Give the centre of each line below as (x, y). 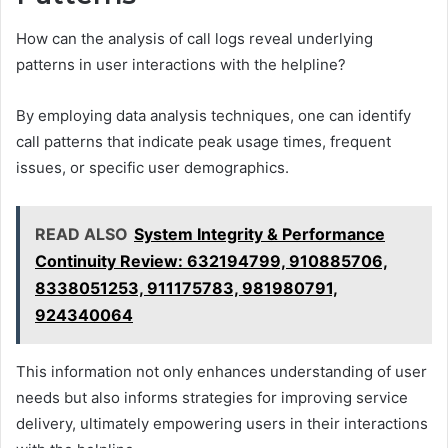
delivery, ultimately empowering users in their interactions (222, 424)
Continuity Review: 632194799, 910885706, (211, 261)
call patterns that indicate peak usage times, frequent (203, 142)
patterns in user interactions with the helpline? (181, 65)
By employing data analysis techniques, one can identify (213, 116)
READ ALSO (81, 234)
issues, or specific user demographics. (152, 168)
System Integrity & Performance (259, 234)
